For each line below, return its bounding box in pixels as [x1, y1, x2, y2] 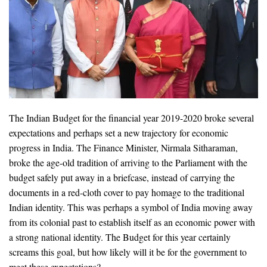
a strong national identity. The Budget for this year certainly [9, 231, 231, 244]
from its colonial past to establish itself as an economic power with [9, 216, 255, 229]
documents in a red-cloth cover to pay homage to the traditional [9, 186, 244, 199]
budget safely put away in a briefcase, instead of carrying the [9, 171, 235, 184]
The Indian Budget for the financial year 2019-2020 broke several [9, 111, 254, 125]
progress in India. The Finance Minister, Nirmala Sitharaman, [9, 141, 238, 154]
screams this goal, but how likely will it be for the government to [9, 246, 247, 259]
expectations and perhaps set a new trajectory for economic [9, 126, 228, 139]
